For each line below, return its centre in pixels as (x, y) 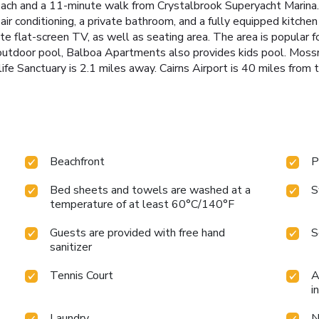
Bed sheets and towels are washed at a (151, 190)
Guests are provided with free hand (138, 233)
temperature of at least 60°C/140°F (142, 205)
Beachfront (78, 162)
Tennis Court (82, 276)
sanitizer (71, 247)
